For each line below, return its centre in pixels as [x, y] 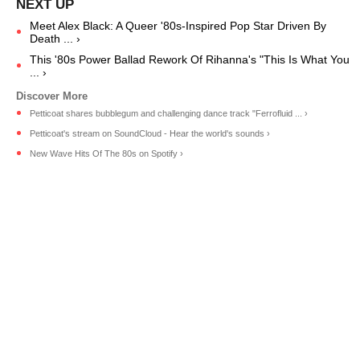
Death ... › [55, 39]
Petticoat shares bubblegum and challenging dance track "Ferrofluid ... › [169, 113]
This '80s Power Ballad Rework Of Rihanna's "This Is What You [190, 60]
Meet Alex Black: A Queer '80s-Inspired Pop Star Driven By [178, 26]
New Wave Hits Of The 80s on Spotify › [106, 153]
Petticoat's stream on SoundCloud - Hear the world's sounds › [150, 133]
